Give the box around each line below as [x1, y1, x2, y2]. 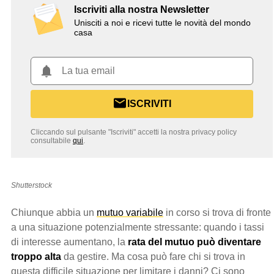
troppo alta [11, 251, 61, 262]
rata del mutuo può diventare [125, 237, 261, 248]
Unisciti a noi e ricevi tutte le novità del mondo [74, 18, 251, 28]
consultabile [31, 136, 73, 145]
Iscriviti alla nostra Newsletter [74, 4, 209, 15]
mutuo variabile [97, 207, 163, 218]
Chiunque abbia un [11, 207, 97, 218]
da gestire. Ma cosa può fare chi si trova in [61, 251, 245, 262]
